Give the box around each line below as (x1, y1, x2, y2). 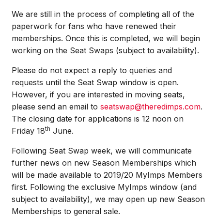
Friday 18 (12, 126, 45, 136)
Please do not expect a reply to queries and (12, 65, 172, 75)
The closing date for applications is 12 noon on (12, 114, 184, 124)
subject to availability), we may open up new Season (12, 194, 205, 204)
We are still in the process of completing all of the (12, 9, 194, 19)
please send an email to (12, 102, 100, 111)
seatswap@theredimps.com (100, 102, 201, 111)
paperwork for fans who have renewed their (12, 21, 176, 31)
